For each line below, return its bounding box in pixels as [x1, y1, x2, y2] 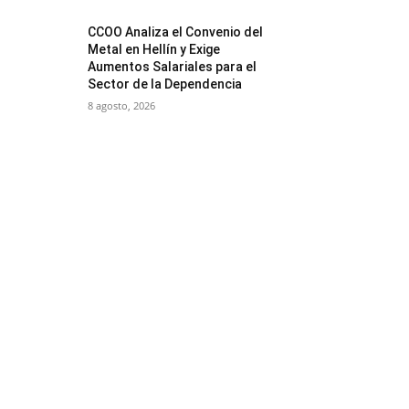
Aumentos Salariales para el [88, 59, 257, 74]
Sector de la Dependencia [88, 77, 243, 91]
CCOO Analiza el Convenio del [88, 25, 264, 39]
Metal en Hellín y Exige [88, 42, 221, 57]
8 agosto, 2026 [88, 99, 156, 112]
